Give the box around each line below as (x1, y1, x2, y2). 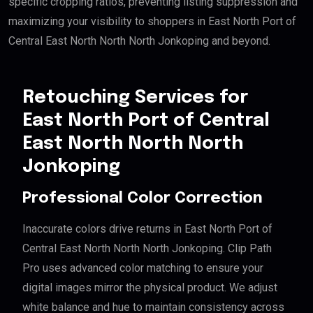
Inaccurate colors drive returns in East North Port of (22, 222, 272, 236)
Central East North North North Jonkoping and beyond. (8, 34, 270, 48)
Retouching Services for (22, 88, 248, 108)
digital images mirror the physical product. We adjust (22, 281, 277, 295)
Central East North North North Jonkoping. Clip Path (22, 242, 272, 256)
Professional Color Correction (22, 191, 263, 207)
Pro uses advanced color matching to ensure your (22, 261, 263, 275)
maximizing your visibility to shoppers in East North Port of (8, 15, 296, 29)
